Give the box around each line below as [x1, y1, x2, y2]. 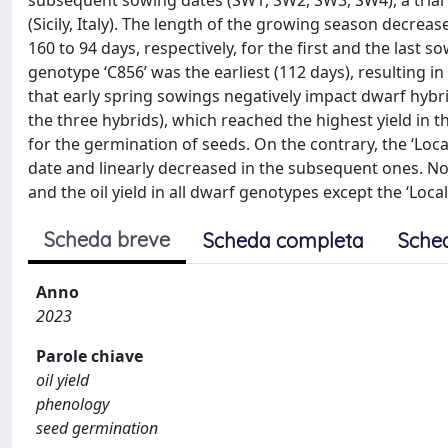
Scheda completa [203, 228, 364, 253]
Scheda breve [44, 227, 170, 252]
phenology [36, 393, 109, 415]
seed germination [36, 417, 158, 439]
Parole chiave [36, 345, 143, 367]
